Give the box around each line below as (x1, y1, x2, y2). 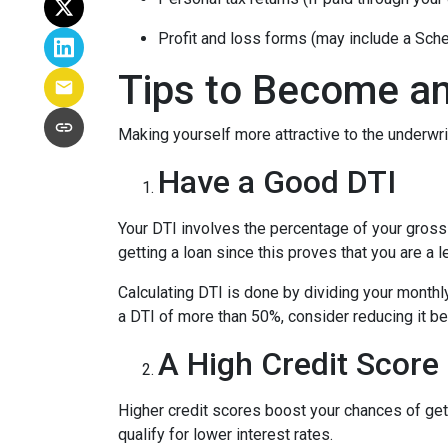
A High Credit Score (158, 345, 439, 383)
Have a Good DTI (158, 163, 396, 201)
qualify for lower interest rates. (118, 425, 333, 444)
